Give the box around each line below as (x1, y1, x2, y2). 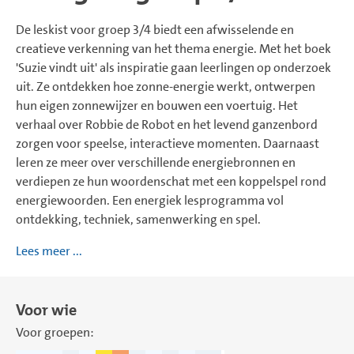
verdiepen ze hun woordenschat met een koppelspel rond (16, 173, 326, 190)
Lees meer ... (16, 243, 82, 259)
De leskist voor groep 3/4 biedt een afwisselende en (16, 21, 294, 38)
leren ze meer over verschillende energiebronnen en (16, 154, 296, 171)
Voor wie (16, 299, 77, 320)
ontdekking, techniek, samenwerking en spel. (16, 211, 261, 228)
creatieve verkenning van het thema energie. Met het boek (16, 40, 331, 57)
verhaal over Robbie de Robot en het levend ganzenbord (16, 116, 318, 133)
